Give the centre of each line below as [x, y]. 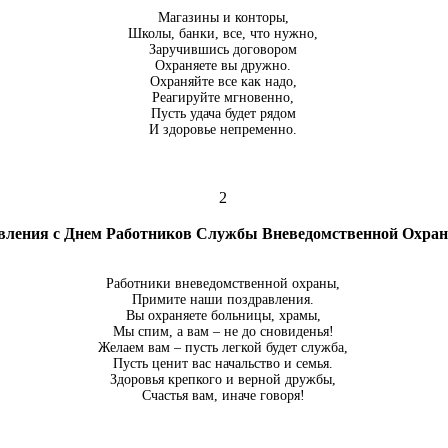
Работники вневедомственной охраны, [223, 283]
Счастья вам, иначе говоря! [223, 395]
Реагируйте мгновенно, [223, 97]
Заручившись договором [223, 49]
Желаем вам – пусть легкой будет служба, [223, 347]
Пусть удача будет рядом [223, 113]
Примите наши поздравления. [223, 299]
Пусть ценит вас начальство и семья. [223, 363]
